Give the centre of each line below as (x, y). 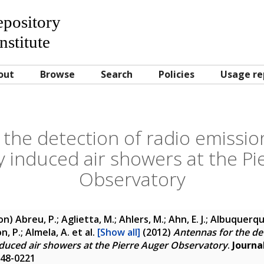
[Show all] (119, 232)
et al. (83, 232)
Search (117, 74)
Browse (57, 74)
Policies (176, 74)
